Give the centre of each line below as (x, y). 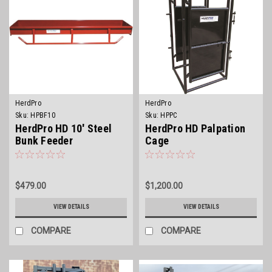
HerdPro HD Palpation (195, 128)
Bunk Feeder (44, 140)
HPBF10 (43, 115)
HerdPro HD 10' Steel (63, 128)
